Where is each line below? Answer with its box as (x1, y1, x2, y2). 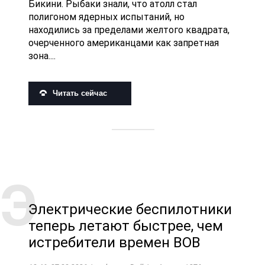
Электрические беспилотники (28, 201, 232, 218)
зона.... (28, 50, 56, 62)
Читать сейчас (53, 89, 107, 98)
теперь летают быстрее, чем (28, 217, 223, 234)
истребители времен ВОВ (28, 234, 201, 251)
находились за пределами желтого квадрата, (28, 24, 230, 36)
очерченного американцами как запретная (28, 37, 219, 49)
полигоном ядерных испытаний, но (28, 11, 185, 23)
